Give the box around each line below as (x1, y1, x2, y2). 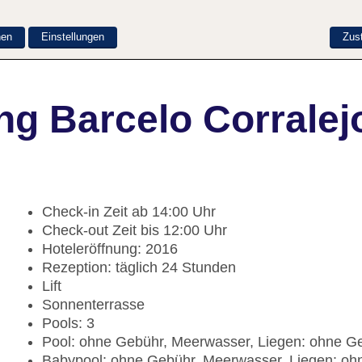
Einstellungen (41, 30, 104, 43)
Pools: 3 (42, 315, 95, 332)
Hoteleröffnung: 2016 (42, 241, 178, 258)
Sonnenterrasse (42, 297, 145, 314)
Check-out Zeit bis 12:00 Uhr (42, 222, 227, 239)
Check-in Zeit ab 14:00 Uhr (42, 204, 216, 221)
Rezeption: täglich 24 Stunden (42, 259, 236, 276)
